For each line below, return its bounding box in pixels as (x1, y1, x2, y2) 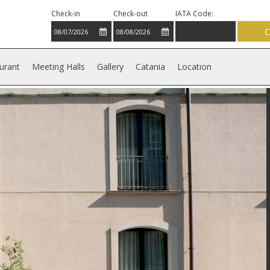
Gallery (97, 61, 124, 72)
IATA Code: (175, 8, 214, 19)
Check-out (113, 8, 148, 19)
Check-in (51, 8, 81, 19)
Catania (136, 61, 165, 72)
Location (177, 61, 212, 72)
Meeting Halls (32, 61, 85, 72)
